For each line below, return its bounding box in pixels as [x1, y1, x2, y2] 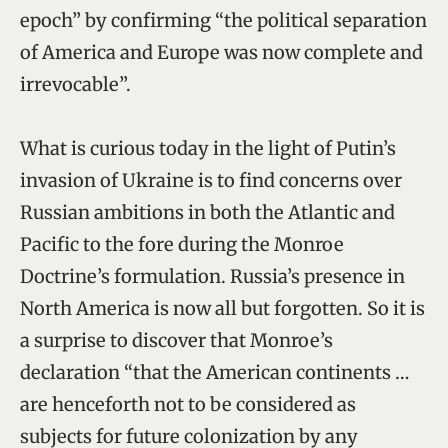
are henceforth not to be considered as [20, 392, 356, 416]
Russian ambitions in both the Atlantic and [20, 200, 395, 224]
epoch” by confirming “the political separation [20, 8, 427, 32]
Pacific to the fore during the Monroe [20, 232, 344, 256]
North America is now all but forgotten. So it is [20, 296, 425, 320]
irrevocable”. [20, 72, 131, 96]
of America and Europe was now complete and [20, 40, 423, 64]
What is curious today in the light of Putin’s [20, 136, 396, 160]
